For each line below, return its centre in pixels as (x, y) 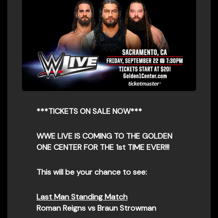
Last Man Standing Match (82, 197)
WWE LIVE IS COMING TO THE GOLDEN (104, 136)
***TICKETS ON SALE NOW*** (89, 111)
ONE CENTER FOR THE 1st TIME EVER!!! (103, 147)
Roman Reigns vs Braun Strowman (96, 208)
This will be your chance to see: (92, 172)
